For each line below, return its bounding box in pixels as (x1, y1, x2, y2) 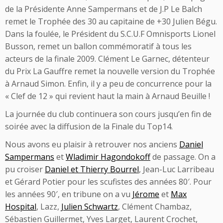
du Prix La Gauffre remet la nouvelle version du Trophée (5, 66, 215, 77)
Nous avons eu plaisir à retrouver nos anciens (5, 139, 179, 150)
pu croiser (5, 164, 45, 175)
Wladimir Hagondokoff (66, 151, 150, 163)
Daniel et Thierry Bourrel (45, 164, 139, 175)
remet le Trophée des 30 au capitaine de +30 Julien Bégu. (5, 16, 217, 27)
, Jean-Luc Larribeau (139, 164, 214, 175)
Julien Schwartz (61, 201, 118, 213)
